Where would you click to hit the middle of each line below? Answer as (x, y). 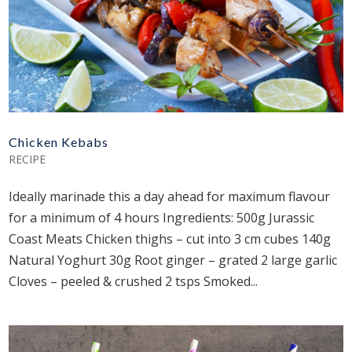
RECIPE (27, 159)
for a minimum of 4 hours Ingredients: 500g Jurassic (162, 218)
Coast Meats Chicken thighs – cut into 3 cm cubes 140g (170, 239)
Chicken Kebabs (59, 142)
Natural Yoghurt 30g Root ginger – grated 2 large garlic (173, 260)
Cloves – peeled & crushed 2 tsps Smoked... (134, 282)
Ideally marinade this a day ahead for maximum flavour (170, 197)
